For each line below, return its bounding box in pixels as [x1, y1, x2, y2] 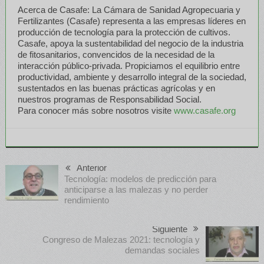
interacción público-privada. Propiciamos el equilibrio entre [17, 60, 240, 71]
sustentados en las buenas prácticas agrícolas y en [17, 82, 215, 93]
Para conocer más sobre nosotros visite [17, 105, 171, 115]
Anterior [76, 162, 107, 173]
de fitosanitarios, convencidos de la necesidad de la [17, 49, 214, 60]
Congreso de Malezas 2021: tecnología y [42, 234, 200, 245]
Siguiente [152, 223, 188, 234]
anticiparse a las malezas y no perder [64, 184, 208, 194]
